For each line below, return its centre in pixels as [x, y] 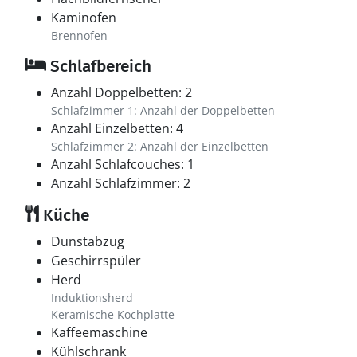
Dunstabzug [88, 241]
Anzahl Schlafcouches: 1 [123, 164]
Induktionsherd [92, 298]
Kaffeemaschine [99, 332]
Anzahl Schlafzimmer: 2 [121, 183]
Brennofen [79, 35]
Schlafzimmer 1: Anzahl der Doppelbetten [163, 110]
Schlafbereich [99, 66]
